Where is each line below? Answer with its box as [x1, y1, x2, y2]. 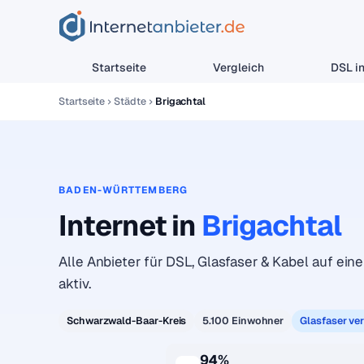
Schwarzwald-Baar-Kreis [67, 314, 187, 327]
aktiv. [58, 275, 91, 292]
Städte [114, 94, 146, 108]
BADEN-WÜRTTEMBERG [58, 184, 188, 197]
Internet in [58, 207, 202, 244]
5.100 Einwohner [202, 314, 284, 327]
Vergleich [213, 60, 264, 75]
